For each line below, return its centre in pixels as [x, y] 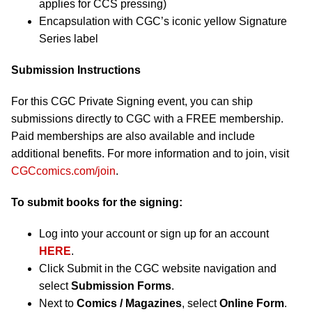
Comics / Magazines [129, 303]
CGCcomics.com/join [63, 171]
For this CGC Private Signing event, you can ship [132, 101]
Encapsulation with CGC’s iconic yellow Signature [163, 21]
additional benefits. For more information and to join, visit [150, 153]
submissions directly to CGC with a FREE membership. [147, 118]
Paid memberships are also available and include [133, 136]
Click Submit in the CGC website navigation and [158, 268]
